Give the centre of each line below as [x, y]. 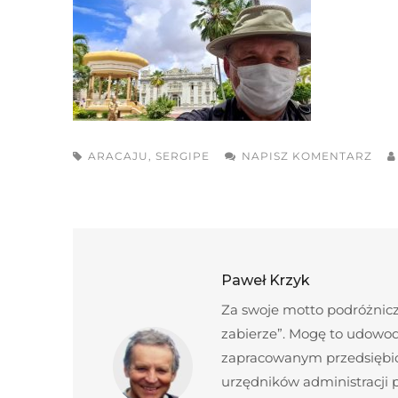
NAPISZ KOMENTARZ [307, 156]
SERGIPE [183, 156]
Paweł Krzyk [266, 280]
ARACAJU [118, 156]
